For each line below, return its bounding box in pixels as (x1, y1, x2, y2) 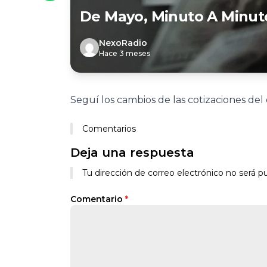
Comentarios (82, 123, 136, 134)
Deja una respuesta (70, 145, 194, 160)
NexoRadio (99, 38, 147, 48)
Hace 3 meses (99, 49, 150, 58)
